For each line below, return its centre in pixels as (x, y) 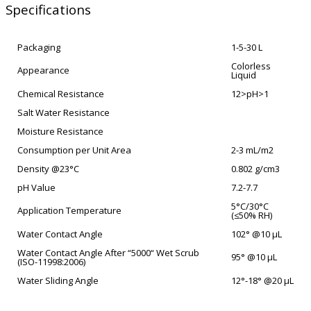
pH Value (36, 188)
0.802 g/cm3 (255, 169)
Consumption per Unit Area (74, 150)
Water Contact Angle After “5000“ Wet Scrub (108, 253)
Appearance (43, 70)
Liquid (244, 75)
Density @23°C (48, 169)
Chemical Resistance (61, 94)
